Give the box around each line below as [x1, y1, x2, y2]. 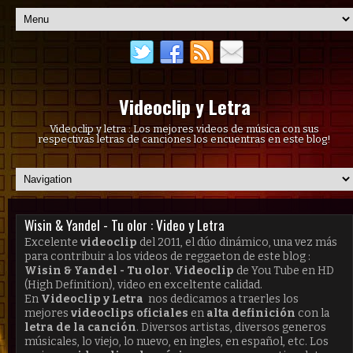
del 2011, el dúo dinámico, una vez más [139, 236, 337, 249]
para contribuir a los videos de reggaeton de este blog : [24, 250, 310, 263]
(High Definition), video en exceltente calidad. [24, 278, 262, 292]
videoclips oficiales [71, 307, 188, 320]
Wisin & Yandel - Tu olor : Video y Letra [24, 215, 225, 235]
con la [295, 307, 329, 320]
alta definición [204, 307, 295, 320]
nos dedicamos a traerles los [143, 292, 299, 306]
